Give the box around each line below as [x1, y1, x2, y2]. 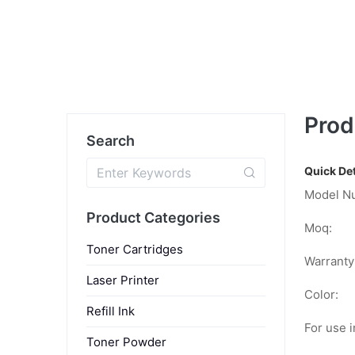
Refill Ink [86, 303, 135, 319]
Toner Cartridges [86, 241, 183, 257]
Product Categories [86, 208, 220, 226]
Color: [304, 287, 338, 303]
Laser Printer [86, 272, 159, 288]
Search [86, 132, 135, 149]
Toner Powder [86, 334, 166, 349]
